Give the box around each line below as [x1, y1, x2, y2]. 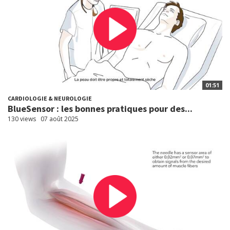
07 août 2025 [41, 114, 79, 123]
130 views [8, 114, 36, 123]
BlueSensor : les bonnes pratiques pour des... [8, 102, 193, 114]
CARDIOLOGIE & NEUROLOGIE [8, 94, 92, 102]
